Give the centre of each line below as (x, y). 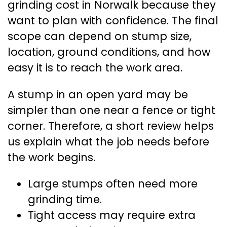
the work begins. (51, 157)
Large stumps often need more (113, 183)
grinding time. (65, 199)
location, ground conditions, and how (109, 52)
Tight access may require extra (112, 215)
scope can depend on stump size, (100, 36)
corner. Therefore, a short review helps (111, 126)
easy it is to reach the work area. (95, 68)
